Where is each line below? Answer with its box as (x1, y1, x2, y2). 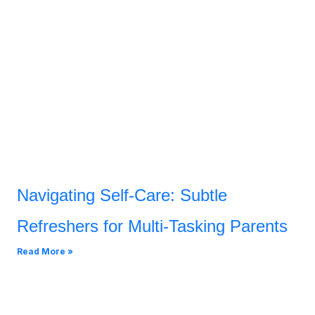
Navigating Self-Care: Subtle (17, 185, 227, 205)
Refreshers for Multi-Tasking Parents (17, 216, 288, 236)
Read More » (17, 245, 73, 257)
